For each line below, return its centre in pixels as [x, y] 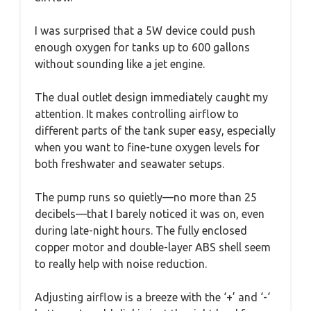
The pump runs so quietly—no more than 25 [146, 197]
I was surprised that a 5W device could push [145, 30]
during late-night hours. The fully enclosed [141, 230]
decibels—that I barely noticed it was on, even [150, 213]
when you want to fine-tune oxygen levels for [147, 147]
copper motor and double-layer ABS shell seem [153, 247]
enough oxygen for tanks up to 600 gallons [142, 47]
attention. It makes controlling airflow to [137, 114]
